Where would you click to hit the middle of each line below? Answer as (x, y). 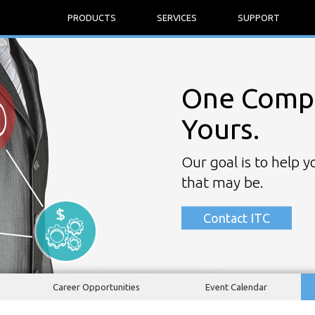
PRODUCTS (92, 18)
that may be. (223, 182)
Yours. (221, 129)
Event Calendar (236, 287)
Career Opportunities (96, 287)
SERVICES (177, 18)
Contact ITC (237, 218)
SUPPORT (259, 18)
